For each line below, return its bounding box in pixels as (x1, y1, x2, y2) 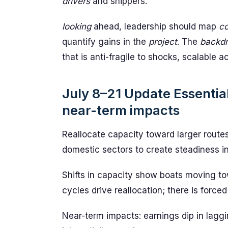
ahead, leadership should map (91, 21, 219, 32)
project (149, 37, 177, 47)
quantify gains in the (62, 37, 149, 47)
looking (62, 21, 91, 32)
